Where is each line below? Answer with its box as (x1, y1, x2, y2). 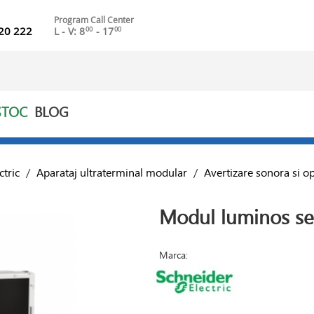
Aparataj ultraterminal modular (36, 164, 187, 180)
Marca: (158, 247, 188, 262)
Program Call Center (53, 14, 134, 25)
